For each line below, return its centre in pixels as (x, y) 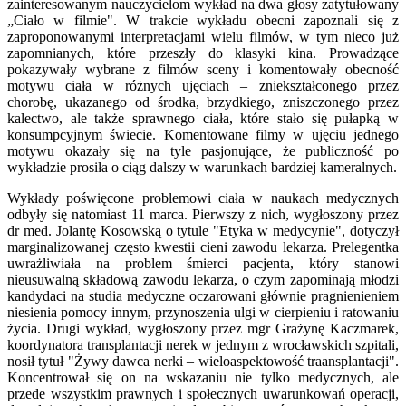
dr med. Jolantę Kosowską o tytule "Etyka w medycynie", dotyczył (203, 230)
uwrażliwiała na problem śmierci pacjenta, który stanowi (203, 263)
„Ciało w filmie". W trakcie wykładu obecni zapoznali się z (203, 20)
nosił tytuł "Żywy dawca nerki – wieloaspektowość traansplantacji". (203, 361)
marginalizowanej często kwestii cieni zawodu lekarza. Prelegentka (203, 246)
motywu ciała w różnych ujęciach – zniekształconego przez (203, 85)
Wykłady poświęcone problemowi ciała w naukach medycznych (203, 198)
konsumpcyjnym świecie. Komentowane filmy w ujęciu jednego (203, 134)
